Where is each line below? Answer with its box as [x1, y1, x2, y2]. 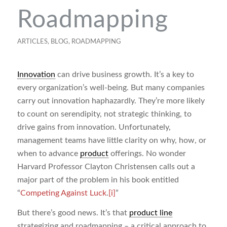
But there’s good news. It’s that [17, 209, 129, 217]
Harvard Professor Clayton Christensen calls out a [17, 162, 195, 171]
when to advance [17, 149, 80, 158]
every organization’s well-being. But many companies [17, 83, 205, 92]
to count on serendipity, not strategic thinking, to [17, 109, 192, 118]
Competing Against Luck [20, 188, 106, 197]
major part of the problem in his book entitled [17, 175, 179, 184]
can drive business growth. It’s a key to [55, 70, 194, 79]
